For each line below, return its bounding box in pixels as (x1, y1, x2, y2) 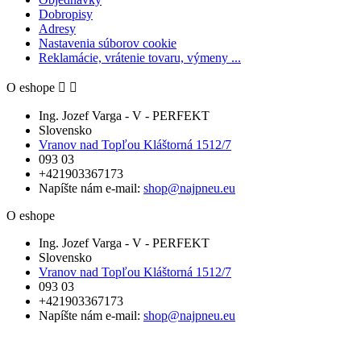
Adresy (39, 22, 76, 36)
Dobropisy (39, 7, 93, 22)
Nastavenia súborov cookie (39, 36, 176, 51)
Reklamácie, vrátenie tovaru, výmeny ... (39, 51, 241, 65)
